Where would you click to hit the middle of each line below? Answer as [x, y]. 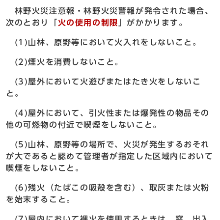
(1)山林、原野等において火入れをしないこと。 [104, 42]
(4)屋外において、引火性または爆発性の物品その [108, 113]
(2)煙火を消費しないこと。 [65, 62]
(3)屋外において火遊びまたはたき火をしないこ [104, 82]
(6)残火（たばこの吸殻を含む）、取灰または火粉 [108, 188]
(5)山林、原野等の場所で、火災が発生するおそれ [108, 145]
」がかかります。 [153, 23]
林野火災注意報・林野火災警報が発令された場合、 [110, 11]
